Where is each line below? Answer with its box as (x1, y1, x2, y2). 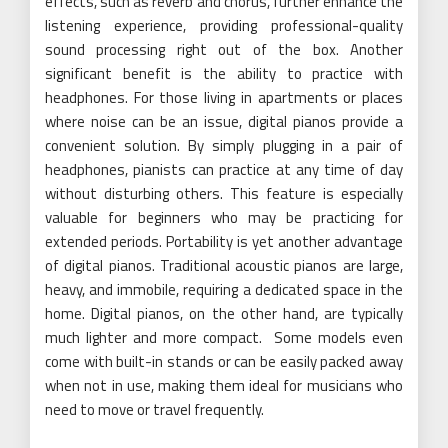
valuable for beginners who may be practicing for (45, 206, 403, 230)
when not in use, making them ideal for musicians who (45, 374, 403, 398)
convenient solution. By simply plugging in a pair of (45, 134, 403, 158)
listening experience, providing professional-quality (45, 14, 403, 38)
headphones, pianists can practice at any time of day (45, 158, 403, 182)
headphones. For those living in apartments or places (45, 86, 403, 110)
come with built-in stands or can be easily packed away (45, 350, 403, 374)
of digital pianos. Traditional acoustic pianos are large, (45, 254, 403, 278)
